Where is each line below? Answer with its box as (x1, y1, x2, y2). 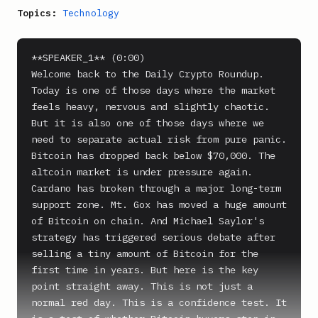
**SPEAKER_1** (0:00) (31, 51, 145, 64)
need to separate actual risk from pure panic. (31, 133, 287, 146)
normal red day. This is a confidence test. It (31, 296, 287, 309)
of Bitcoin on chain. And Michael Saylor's (31, 214, 264, 227)
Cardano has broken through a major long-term (31, 182, 281, 194)
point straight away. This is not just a (31, 280, 253, 292)
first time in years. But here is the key (31, 263, 258, 276)
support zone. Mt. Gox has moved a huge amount (31, 198, 287, 211)
